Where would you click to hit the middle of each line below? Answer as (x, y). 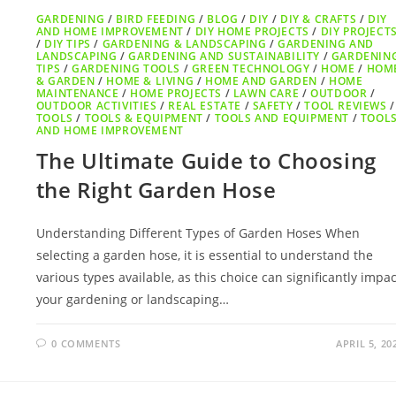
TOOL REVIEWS (346, 106)
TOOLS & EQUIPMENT (144, 118)
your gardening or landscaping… (132, 300)
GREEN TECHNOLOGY (251, 69)
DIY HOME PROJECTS (252, 32)
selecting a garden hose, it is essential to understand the (204, 255)
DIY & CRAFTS (318, 19)
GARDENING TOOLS (126, 69)
